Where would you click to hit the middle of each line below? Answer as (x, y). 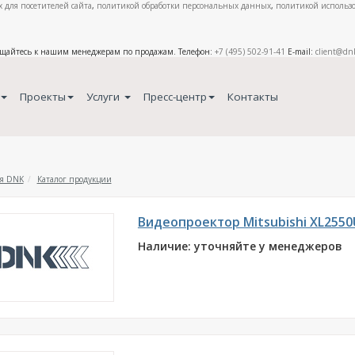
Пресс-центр (175, 97)
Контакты (252, 97)
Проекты (42, 97)
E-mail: (300, 52)
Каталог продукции (74, 179)
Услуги (104, 97)
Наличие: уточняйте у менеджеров (240, 246)
